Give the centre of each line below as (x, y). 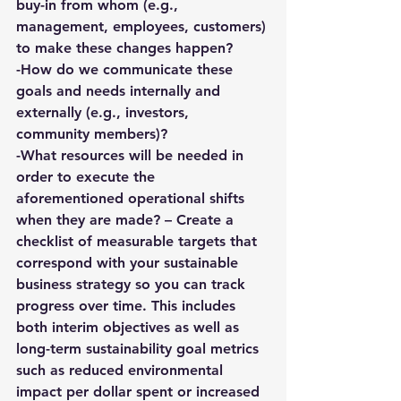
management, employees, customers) (143, 26)
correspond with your (90, 263)
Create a (207, 220)
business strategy (76, 284)
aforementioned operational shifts (132, 198)
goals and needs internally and (120, 91)
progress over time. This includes (128, 306)
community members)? (92, 134)
